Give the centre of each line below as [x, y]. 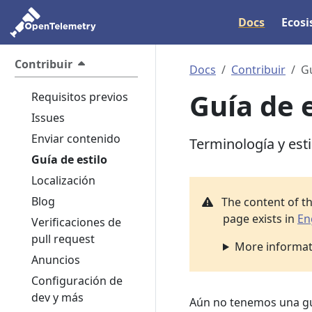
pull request [63, 239]
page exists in [260, 219]
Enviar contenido [76, 139]
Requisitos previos [80, 97]
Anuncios [56, 260]
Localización [63, 180]
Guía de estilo [69, 159]
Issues [48, 118]
